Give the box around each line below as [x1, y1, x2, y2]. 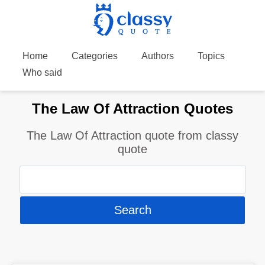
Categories [71, 51, 118, 61]
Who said [22, 67, 62, 77]
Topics [197, 51, 225, 61]
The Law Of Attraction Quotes [32, 100, 233, 117]
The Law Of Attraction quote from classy [27, 128, 238, 142]
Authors [141, 51, 174, 61]
